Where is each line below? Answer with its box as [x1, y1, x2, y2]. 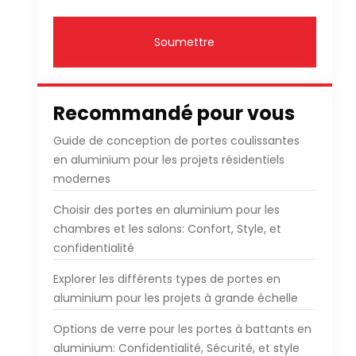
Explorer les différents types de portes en [52, 271, 281, 287]
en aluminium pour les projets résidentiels [52, 152, 284, 168]
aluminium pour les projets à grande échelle [52, 290, 298, 306]
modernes [52, 171, 110, 187]
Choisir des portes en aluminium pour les [52, 202, 280, 218]
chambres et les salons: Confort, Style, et [52, 221, 281, 237]
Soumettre [154, 34, 215, 50]
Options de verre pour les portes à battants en [52, 321, 311, 337]
